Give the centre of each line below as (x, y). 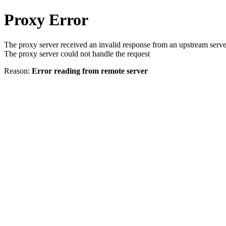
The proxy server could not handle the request (77, 53)
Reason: (18, 71)
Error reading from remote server (90, 71)
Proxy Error (46, 20)
